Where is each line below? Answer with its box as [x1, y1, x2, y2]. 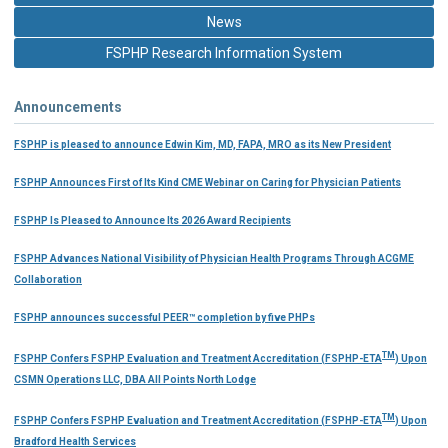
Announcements [14, 98, 122, 115]
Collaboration [14, 273, 82, 285]
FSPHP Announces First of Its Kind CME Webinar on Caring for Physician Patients [14, 176, 401, 188]
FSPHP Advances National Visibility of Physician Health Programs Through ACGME [14, 252, 414, 264]
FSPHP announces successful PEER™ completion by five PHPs [14, 311, 315, 323]
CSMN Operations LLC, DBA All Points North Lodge [14, 374, 256, 385]
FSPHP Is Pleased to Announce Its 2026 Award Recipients [14, 214, 291, 226]
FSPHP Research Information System [106, 44, 342, 61]
